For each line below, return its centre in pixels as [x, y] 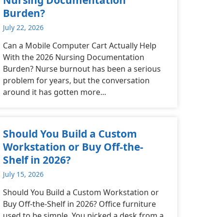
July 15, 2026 [23, 174]
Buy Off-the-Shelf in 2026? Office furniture [79, 204]
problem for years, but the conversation [76, 80]
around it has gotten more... [54, 92]
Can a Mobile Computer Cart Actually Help [80, 45]
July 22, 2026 [23, 27]
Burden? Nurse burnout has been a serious [82, 69]
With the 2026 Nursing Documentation [74, 57]
